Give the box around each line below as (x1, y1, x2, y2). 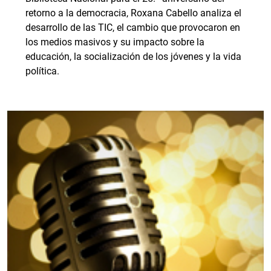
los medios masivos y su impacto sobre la (25, 36, 204, 48)
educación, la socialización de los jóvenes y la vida (25, 51, 241, 62)
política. (25, 65, 59, 77)
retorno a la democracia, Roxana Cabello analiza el (25, 7, 241, 19)
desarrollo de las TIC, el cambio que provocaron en (25, 22, 240, 33)
